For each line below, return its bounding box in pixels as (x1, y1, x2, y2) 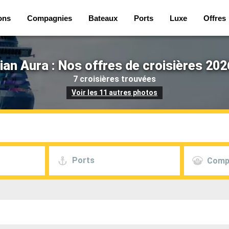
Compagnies (27, 13, 72, 22)
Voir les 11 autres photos (72, 88, 157, 97)
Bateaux (88, 13, 118, 22)
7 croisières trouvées (73, 74, 156, 84)
